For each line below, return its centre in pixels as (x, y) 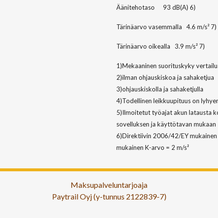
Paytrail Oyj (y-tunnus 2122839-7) (109, 197)
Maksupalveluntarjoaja (109, 185)
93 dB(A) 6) (179, 8)
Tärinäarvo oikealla (143, 46)
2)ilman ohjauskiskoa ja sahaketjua (165, 78)
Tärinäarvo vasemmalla (149, 27)
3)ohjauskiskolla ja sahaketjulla (160, 89)
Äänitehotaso (136, 8)
